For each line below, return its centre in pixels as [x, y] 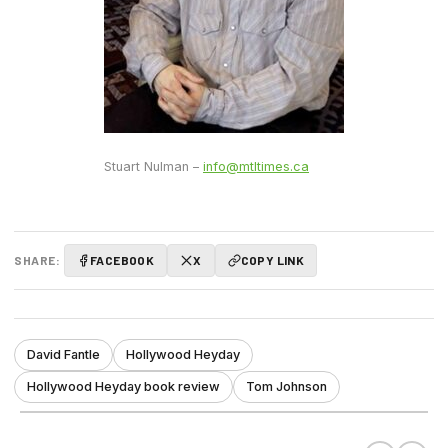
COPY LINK [272, 259]
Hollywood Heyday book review [123, 386]
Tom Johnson [286, 386]
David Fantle [63, 354]
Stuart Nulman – [153, 167]
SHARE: [37, 259]
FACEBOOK [122, 259]
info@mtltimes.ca [256, 167]
